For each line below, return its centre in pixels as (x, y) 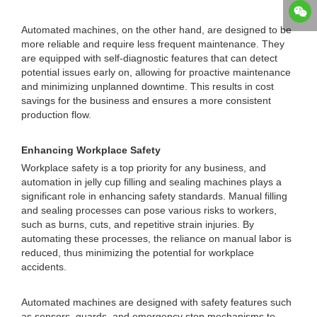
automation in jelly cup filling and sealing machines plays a (151, 182)
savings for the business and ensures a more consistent (146, 100)
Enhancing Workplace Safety (91, 150)
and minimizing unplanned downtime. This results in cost (148, 86)
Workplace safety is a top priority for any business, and (144, 168)
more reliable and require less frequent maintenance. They (153, 44)
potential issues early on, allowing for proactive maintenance (156, 72)
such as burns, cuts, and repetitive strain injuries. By (138, 224)
